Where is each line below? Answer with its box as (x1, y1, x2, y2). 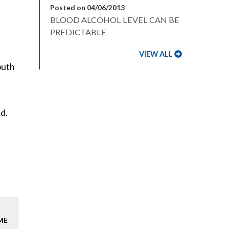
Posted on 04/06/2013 (50, 3, 125, 12)
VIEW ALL (139, 50, 173, 58)
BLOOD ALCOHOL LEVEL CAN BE (50, 15, 179, 25)
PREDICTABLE (50, 27, 106, 37)
